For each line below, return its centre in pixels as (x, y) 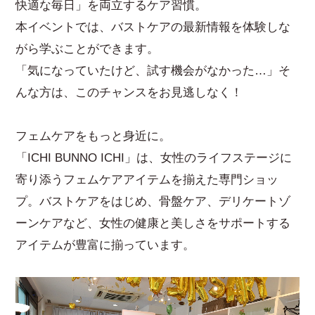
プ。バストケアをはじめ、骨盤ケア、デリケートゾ (153, 201)
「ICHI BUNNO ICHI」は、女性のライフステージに (154, 157)
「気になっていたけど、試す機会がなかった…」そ (153, 70)
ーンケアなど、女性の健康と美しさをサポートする (153, 223)
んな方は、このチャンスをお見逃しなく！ (129, 92)
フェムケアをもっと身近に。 (94, 136)
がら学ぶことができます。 (88, 49)
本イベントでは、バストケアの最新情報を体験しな (153, 27)
